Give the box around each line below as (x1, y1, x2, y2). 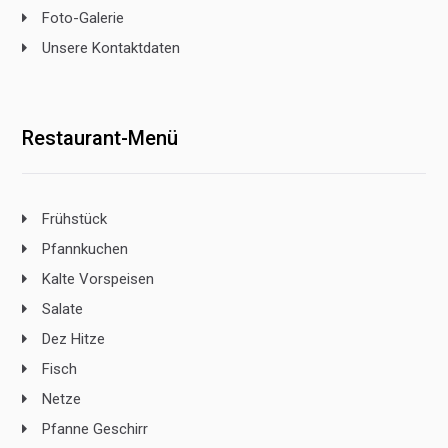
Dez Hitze (42, 330, 106, 349)
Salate (42, 300, 84, 319)
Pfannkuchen (42, 240, 129, 259)
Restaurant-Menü (22, 126, 179, 151)
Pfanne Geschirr (42, 420, 149, 439)
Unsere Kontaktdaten (42, 39, 181, 58)
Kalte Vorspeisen (42, 270, 155, 289)
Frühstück (42, 210, 108, 229)
